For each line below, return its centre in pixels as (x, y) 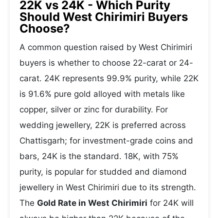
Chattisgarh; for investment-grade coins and (106, 141)
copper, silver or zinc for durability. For (94, 109)
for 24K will (171, 203)
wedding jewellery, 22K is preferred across (103, 125)
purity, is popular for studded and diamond (103, 172)
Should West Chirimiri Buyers (104, 17)
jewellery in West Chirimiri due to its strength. (108, 187)
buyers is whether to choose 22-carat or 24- (106, 63)
